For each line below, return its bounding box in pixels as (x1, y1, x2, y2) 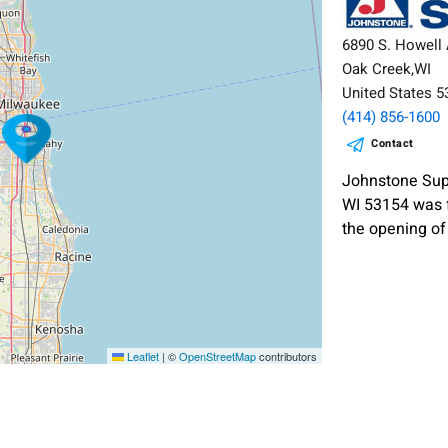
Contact (371, 135, 414, 153)
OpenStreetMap (179, 347, 257, 364)
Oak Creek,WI (342, 58, 432, 81)
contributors (256, 347, 318, 364)
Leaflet (124, 347, 160, 364)
